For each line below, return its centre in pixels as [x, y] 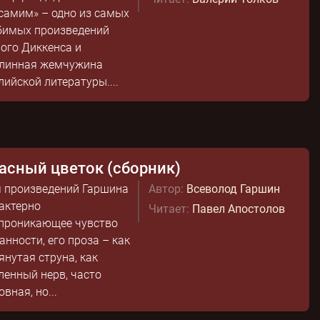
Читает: [169, 209]
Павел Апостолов [238, 209]
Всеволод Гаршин [233, 189]
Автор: [166, 189]
